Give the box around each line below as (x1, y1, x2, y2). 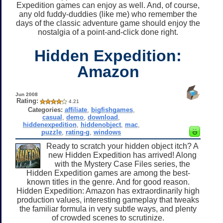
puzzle (41, 128, 62, 136)
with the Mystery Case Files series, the (55, 159, 190, 168)
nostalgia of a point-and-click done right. (38, 27, 178, 36)
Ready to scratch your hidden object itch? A (46, 141, 199, 150)
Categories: (27, 106, 63, 113)
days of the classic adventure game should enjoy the (16, 18, 200, 27)
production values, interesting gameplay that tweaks (17, 195, 199, 204)
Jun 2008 (15, 91, 38, 97)
